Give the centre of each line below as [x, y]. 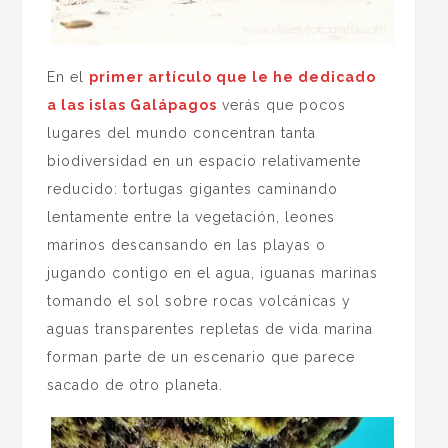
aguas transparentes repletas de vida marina [210, 328]
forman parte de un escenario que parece [201, 356]
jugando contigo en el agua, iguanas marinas [213, 272]
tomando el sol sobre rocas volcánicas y [199, 300]
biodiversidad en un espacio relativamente [204, 160]
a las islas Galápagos [132, 104]
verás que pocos [282, 104]
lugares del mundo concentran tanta [182, 132]
